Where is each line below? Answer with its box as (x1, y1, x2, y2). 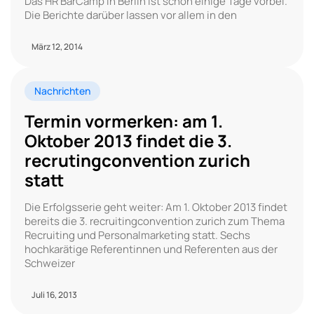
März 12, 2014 (32, 40, 83, 53)
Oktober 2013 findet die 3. (25, 128, 232, 152)
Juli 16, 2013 (32, 288, 77, 301)
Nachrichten (34, 83, 90, 97)
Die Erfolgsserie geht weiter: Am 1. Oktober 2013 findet (25, 199, 287, 214)
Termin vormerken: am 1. (25, 109, 223, 132)
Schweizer (25, 255, 75, 271)
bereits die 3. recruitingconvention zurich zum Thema (25, 213, 285, 228)
